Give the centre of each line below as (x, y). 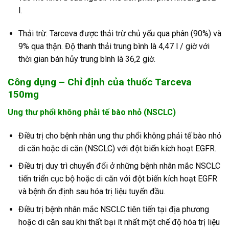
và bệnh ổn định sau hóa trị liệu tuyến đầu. (91, 192)
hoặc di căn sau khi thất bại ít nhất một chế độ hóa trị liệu (119, 222)
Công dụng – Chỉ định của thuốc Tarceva (100, 82)
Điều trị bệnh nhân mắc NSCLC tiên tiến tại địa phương (113, 209)
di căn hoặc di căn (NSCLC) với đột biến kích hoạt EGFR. (117, 148)
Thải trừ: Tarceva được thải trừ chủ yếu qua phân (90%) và (120, 34)
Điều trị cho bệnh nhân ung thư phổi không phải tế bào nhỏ (120, 135)
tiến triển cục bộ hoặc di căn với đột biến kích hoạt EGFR (118, 179)
